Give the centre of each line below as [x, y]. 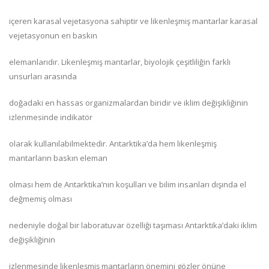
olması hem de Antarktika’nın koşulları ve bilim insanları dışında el [128, 184]
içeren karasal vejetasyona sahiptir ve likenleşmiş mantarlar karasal [133, 21]
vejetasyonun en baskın [53, 35]
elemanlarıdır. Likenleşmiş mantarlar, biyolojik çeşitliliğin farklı [120, 62]
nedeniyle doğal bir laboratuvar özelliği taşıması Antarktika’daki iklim [133, 225]
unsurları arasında [43, 76]
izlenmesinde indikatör [51, 117]
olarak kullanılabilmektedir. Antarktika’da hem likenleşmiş [113, 144]
